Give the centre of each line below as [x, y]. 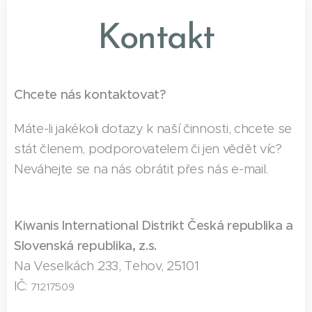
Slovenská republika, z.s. [85, 245]
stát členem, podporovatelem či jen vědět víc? [148, 148]
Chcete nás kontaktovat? [90, 94]
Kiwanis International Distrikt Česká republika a [154, 225]
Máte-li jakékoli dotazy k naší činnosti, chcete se [153, 128]
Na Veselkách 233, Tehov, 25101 [107, 265]
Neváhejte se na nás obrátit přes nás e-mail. [141, 169]
